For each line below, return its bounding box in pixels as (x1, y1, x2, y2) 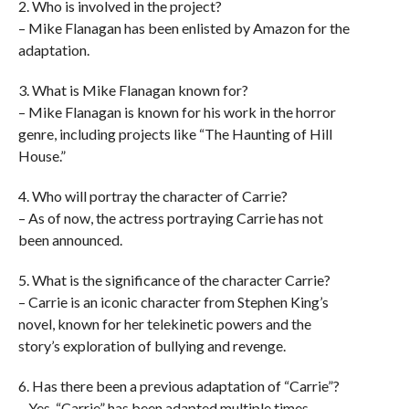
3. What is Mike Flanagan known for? (17, 81, 248, 99)
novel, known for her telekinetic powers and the (17, 315, 311, 332)
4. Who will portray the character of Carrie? (17, 187, 288, 204)
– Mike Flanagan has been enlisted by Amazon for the (17, 19, 350, 37)
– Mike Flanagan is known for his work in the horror (17, 103, 336, 121)
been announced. (17, 231, 122, 248)
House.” (17, 147, 66, 164)
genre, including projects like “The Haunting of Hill (17, 125, 332, 142)
